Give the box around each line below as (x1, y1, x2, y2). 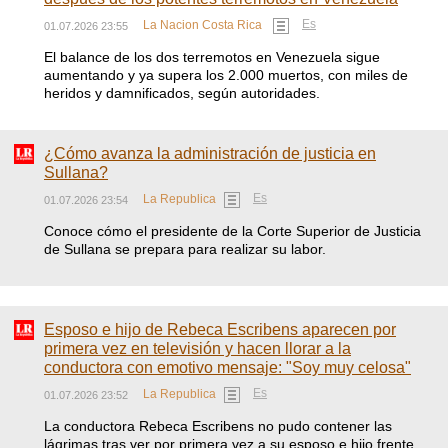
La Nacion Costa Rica (143, 18, 265, 33)
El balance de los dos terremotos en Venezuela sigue (44, 49, 380, 65)
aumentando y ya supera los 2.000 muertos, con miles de (44, 67, 408, 83)
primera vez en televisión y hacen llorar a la (44, 340, 351, 357)
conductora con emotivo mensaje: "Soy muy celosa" (44, 359, 411, 376)
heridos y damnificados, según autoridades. (44, 85, 320, 101)
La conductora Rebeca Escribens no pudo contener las (44, 418, 392, 434)
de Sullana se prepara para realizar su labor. (44, 241, 326, 257)
